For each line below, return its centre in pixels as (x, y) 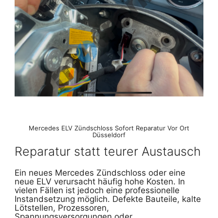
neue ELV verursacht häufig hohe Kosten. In (100, 181)
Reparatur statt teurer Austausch (108, 151)
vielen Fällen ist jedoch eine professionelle (97, 190)
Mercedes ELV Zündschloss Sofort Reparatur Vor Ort (109, 128)
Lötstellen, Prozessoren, (62, 208)
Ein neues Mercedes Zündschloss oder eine (100, 173)
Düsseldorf (109, 135)
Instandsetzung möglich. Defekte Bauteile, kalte (108, 199)
